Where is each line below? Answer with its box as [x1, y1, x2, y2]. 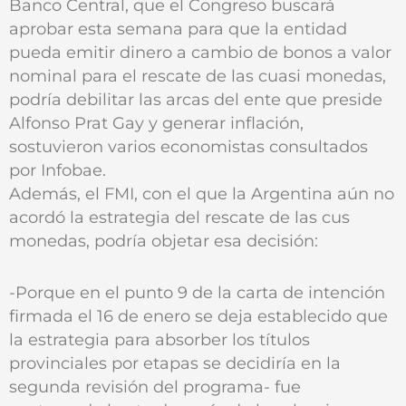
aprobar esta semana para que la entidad [9, 19, 347, 39]
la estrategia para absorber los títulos [9, 329, 310, 349]
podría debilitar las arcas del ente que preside [9, 90, 382, 110]
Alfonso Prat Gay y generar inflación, [9, 113, 304, 133]
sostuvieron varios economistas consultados [9, 137, 368, 157]
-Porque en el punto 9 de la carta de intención [9, 282, 385, 302]
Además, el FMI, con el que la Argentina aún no [9, 184, 394, 204]
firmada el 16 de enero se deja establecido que [9, 305, 388, 325]
